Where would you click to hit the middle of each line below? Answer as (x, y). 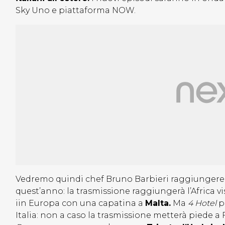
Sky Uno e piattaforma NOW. (77, 11)
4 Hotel (202, 203)
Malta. (158, 203)
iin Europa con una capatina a (80, 203)
